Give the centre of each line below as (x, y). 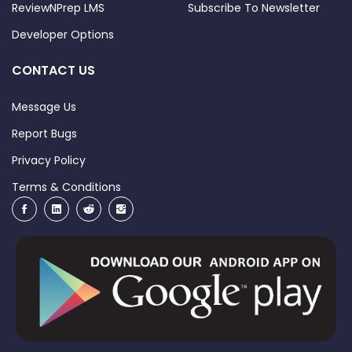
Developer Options (63, 35)
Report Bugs (44, 134)
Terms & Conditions (66, 187)
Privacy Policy (49, 161)
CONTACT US (53, 71)
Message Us (44, 107)
